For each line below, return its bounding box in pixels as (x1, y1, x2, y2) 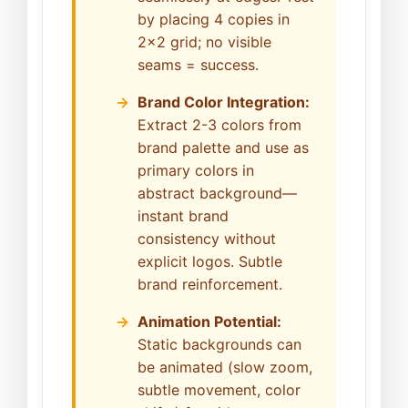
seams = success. (138, 56, 259, 75)
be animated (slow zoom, (138, 358, 312, 377)
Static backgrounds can (138, 335, 301, 354)
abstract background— (138, 184, 297, 203)
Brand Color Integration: (138, 93, 310, 112)
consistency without (138, 229, 276, 249)
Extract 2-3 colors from (138, 116, 301, 135)
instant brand (138, 207, 229, 226)
